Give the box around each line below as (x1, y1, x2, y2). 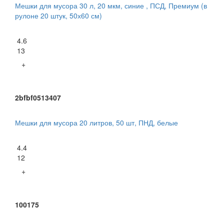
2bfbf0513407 (15, 92, 61, 102)
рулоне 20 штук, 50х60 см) (15, 10, 102, 20)
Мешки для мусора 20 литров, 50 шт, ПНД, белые (15, 117, 178, 127)
